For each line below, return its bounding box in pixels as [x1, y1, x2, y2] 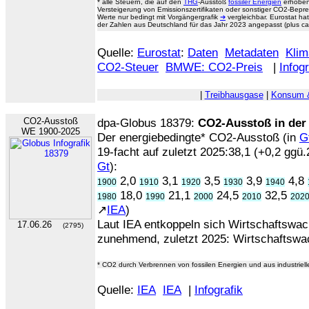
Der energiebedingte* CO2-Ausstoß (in [97, 130, 299, 144]
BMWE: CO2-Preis [166, 60, 263, 74]
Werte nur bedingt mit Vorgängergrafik [97, 13, 220, 21]
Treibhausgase [204, 90, 263, 100]
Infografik [195, 283, 243, 297]
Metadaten [225, 46, 279, 59]
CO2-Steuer [97, 60, 159, 74]
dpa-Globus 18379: [97, 116, 198, 130]
